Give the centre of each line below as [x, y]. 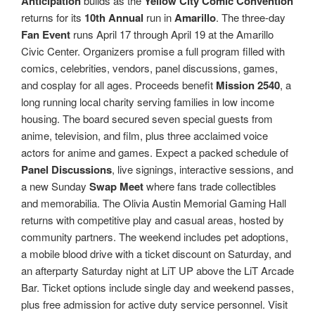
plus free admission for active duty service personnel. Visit [154, 304]
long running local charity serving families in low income [148, 101]
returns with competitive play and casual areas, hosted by [153, 219]
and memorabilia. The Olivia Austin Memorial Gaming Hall [154, 202]
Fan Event [46, 34]
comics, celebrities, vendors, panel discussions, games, [149, 67]
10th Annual [114, 17]
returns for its [53, 17]
